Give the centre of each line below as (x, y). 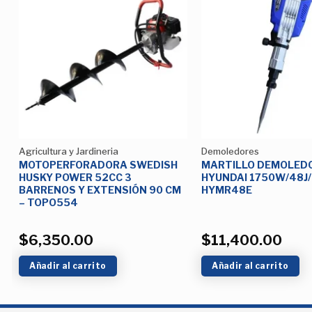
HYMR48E (226, 190)
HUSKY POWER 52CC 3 (75, 178)
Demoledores (230, 151)
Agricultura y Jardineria (68, 151)
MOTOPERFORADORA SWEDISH (98, 165)
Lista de (162, 37)
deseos (162, 47)
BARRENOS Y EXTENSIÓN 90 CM (100, 190)
